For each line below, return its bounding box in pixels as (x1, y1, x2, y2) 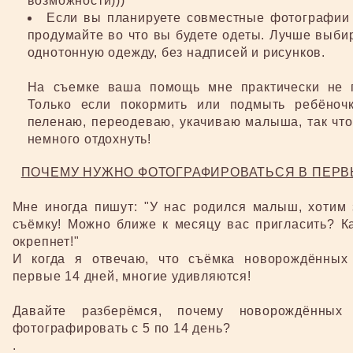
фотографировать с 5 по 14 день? (12, 321, 231, 335)
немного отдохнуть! (27, 132, 152, 146)
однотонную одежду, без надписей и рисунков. (27, 46, 326, 59)
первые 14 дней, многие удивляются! (12, 269, 251, 283)
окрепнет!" (12, 235, 80, 248)
